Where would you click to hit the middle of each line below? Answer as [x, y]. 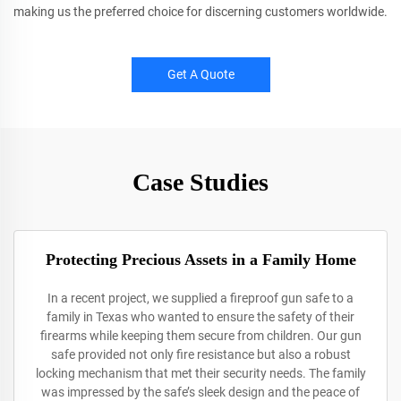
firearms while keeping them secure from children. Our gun [200, 336]
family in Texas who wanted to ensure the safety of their [200, 317]
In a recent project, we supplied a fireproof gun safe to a [200, 298]
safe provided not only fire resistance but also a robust [200, 354]
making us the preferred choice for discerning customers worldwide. [200, 12]
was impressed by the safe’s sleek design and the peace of [200, 392]
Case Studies [200, 182]
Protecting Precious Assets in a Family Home [200, 260]
